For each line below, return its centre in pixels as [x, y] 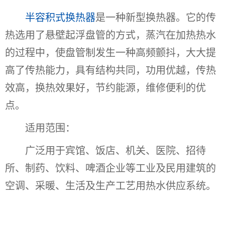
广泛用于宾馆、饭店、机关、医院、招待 [116, 150]
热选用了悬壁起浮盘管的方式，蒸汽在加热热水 [110, 35]
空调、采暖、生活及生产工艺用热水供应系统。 [110, 186]
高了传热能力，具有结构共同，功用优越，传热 [110, 70]
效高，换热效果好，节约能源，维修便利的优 [105, 88]
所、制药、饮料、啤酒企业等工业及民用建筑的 [110, 168]
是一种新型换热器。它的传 [156, 17]
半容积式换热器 [60, 17]
